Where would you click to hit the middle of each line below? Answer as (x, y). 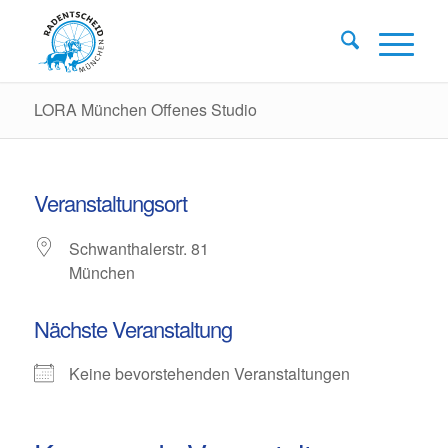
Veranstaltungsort (110, 202)
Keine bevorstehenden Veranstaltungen (209, 373)
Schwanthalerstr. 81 (138, 248)
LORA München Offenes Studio (145, 109)
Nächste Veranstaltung (132, 328)
